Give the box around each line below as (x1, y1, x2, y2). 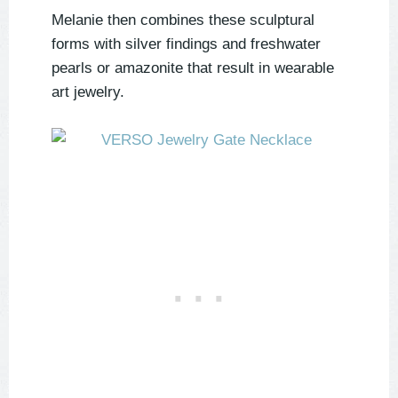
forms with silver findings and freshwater (52, 36, 321, 53)
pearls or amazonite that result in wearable (52, 60, 334, 77)
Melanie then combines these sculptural (52, 12, 314, 29)
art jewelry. (52, 84, 124, 101)
